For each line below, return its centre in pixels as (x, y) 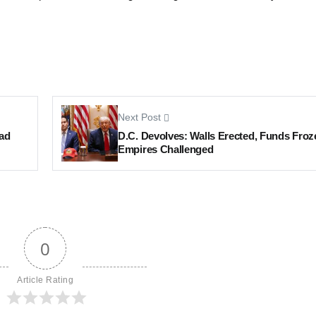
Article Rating (45, 280)
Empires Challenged (166, 150)
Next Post (139, 118)
